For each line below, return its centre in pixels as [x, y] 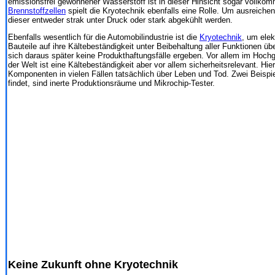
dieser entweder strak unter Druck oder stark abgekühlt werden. [120, 20]
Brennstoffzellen [37, 10]
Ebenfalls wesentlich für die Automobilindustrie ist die [104, 37]
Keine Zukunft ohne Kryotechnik [93, 264]
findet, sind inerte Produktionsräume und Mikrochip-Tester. [111, 83]
